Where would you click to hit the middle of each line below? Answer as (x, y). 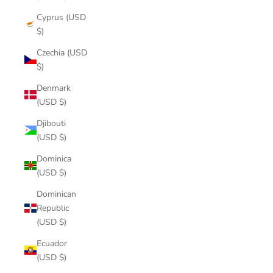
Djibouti (51, 123)
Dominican (56, 194)
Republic (53, 208)
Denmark (54, 88)
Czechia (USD (62, 52)
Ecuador (52, 243)
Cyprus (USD (61, 17)
